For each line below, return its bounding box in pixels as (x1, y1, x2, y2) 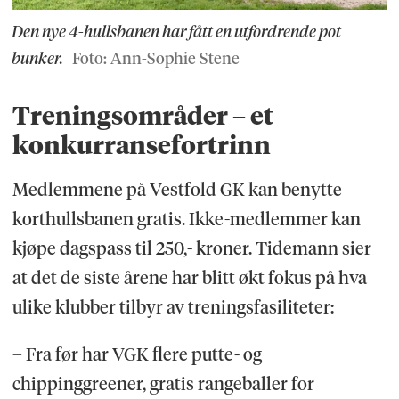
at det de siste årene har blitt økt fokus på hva (12, 266, 367, 289)
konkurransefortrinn (12, 129, 271, 160)
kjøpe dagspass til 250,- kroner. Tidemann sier (12, 237, 371, 259)
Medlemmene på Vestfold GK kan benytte (12, 178, 342, 200)
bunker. (12, 48, 64, 68)
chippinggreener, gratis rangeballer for (12, 372, 314, 395)
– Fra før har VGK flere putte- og (12, 343, 262, 365)
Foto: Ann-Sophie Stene (71, 48, 240, 68)
